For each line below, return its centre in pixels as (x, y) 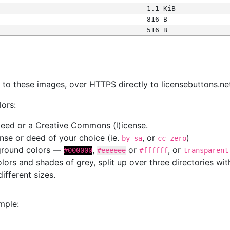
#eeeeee (111, 150)
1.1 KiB (161, 8)
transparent (206, 150)
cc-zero (172, 138)
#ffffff (154, 150)
